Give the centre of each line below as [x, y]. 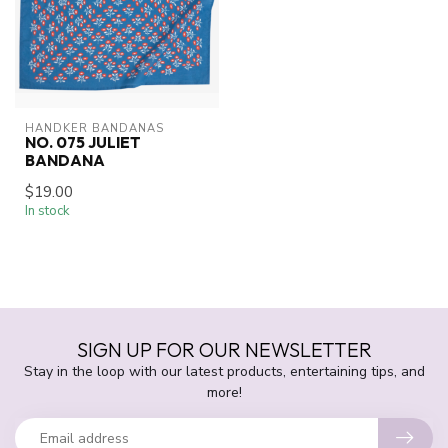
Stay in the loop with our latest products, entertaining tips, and [224, 372]
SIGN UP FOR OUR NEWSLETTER [224, 350]
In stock [47, 211]
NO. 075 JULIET [83, 143]
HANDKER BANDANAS [94, 129]
